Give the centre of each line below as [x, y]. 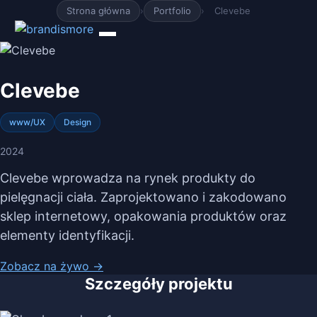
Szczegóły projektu [158, 284]
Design [77, 122]
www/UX [27, 122]
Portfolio [172, 11]
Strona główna [98, 11]
